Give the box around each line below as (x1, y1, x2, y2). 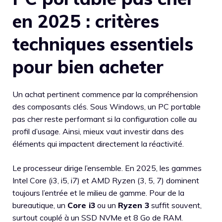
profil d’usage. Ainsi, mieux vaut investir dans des (12, 126, 184, 136)
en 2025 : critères (12, 10, 159, 32)
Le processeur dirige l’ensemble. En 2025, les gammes (12, 163, 202, 173)
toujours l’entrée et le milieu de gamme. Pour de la (12, 188, 184, 198)
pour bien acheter (12, 55, 164, 78)
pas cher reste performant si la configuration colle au (12, 114, 197, 124)
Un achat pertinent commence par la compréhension (12, 89, 198, 99)
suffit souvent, (149, 200, 202, 210)
